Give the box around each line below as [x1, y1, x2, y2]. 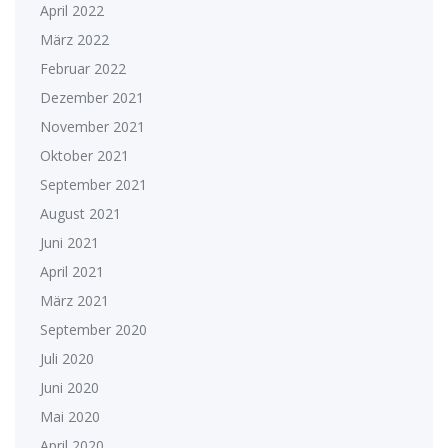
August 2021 [40, 203, 121, 223]
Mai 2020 [40, 406, 100, 426]
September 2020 [40, 319, 147, 339]
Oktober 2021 [40, 145, 129, 165]
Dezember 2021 [40, 87, 144, 107]
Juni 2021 [40, 232, 99, 252]
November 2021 [40, 116, 145, 136]
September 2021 [40, 174, 147, 194]
